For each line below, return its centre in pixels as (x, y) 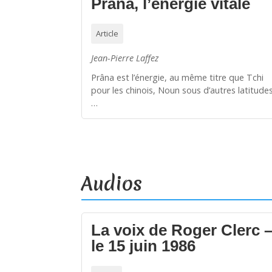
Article (107, 34)
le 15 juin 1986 (144, 246)
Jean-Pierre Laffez (125, 58)
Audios (112, 184)
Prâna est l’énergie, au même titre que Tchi (178, 78)
